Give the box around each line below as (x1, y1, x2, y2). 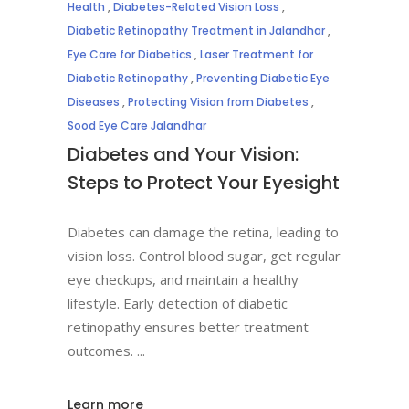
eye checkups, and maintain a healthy (68, 270, 299, 288)
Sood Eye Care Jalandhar (68, 118, 206, 133)
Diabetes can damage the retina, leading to (68, 223, 339, 241)
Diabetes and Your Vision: (68, 142, 299, 167)
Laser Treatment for (200, 47, 313, 62)
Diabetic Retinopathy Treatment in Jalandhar (68, 23, 325, 38)
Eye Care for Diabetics (68, 47, 192, 62)
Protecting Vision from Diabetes (128, 94, 309, 110)
